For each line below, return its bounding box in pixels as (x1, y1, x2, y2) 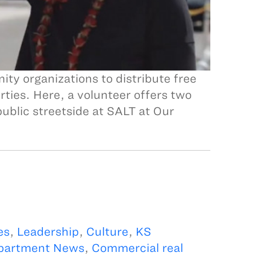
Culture (86, 225, 128, 239)
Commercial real (91, 242, 183, 255)
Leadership (16, 225, 79, 239)
